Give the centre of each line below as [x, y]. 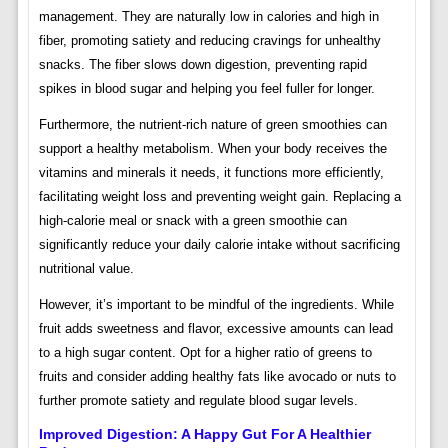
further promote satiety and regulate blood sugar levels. [198, 401]
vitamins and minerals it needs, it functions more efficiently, [211, 173]
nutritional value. [86, 269]
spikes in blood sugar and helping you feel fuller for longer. [206, 89]
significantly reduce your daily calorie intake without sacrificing [219, 245]
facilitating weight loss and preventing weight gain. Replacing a [219, 197]
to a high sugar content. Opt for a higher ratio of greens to [205, 353]
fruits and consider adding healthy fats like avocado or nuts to [217, 377]
